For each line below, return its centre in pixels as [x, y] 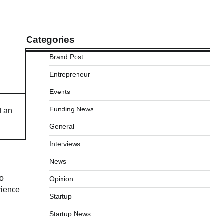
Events [60, 92]
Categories [50, 39]
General [62, 126]
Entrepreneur [70, 74]
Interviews [65, 144]
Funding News [71, 109]
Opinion [61, 179]
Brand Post [66, 57]
